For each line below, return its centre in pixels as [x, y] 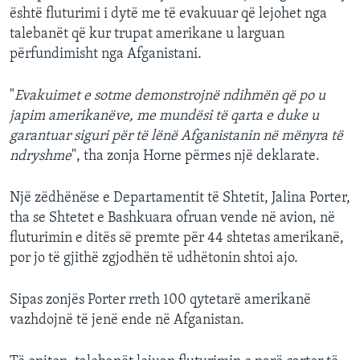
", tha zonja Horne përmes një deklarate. [196, 157]
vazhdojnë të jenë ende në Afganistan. [127, 321]
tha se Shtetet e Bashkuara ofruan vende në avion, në [172, 219]
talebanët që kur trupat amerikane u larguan [147, 35]
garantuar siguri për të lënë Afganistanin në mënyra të [176, 137]
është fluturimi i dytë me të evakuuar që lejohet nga [168, 14]
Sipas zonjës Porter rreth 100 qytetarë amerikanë [160, 301]
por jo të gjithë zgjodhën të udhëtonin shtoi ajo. [154, 259]
